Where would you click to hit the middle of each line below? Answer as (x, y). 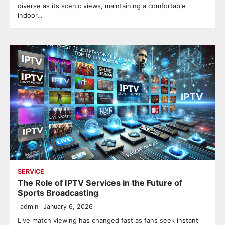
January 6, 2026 (68, 206)
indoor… (30, 15)
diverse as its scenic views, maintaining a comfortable (102, 6)
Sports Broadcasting (58, 193)
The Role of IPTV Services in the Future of (100, 183)
